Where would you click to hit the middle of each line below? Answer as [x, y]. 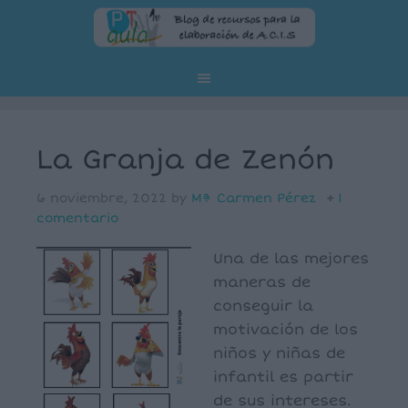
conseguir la [263, 306]
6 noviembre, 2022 [102, 198]
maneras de [262, 282]
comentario [77, 218]
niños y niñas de [279, 353]
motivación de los [286, 330]
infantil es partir [283, 377]
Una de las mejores [291, 259]
